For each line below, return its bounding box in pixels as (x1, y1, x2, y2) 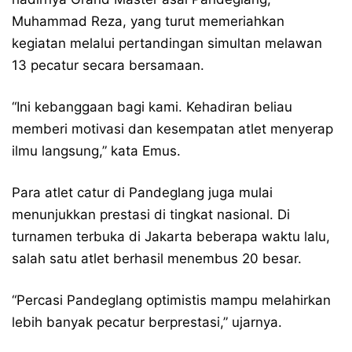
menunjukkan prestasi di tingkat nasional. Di (12, 206, 290, 222)
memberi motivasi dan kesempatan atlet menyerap (12, 120, 333, 137)
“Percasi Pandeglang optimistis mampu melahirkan (12, 291, 331, 308)
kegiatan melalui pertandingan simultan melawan (12, 35, 322, 51)
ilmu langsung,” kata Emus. (12, 142, 181, 159)
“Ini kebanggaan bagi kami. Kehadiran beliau (12, 98, 292, 115)
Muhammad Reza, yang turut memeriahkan (12, 13, 284, 29)
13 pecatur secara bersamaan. (12, 57, 204, 73)
